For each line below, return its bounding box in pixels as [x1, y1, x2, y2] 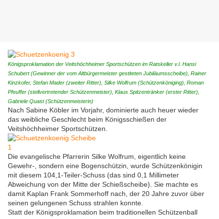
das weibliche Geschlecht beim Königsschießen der [8, 115, 167, 124]
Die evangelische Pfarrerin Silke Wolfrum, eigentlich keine [8, 153, 186, 161]
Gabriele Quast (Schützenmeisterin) [8, 98, 93, 105]
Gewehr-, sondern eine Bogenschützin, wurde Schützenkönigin [8, 162, 202, 170]
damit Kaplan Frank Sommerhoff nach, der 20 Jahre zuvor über [8, 190, 204, 198]
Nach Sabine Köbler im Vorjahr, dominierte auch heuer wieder [8, 106, 198, 114]
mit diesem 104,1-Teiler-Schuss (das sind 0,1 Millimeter [8, 171, 179, 179]
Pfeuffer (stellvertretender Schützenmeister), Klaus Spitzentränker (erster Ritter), [8, 89, 199, 95]
